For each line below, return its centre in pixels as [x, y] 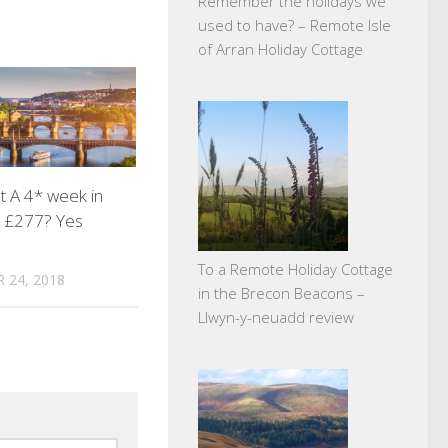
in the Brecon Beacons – [281, 292]
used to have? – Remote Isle [294, 24]
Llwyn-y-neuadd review [276, 316]
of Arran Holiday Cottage [280, 48]
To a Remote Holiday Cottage [295, 268]
